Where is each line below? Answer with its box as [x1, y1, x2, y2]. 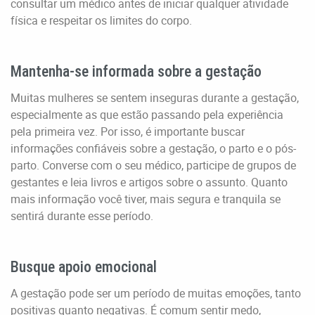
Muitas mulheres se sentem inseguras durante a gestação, [11, 89, 299, 105]
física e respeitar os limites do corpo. [11, 12, 192, 28]
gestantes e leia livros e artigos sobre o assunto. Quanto [11, 174, 288, 190]
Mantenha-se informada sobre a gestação [11, 62, 262, 80]
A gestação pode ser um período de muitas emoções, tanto [11, 285, 301, 301]
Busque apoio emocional [11, 257, 157, 276]
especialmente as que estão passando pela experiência [11, 106, 283, 122]
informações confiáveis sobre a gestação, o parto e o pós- [11, 140, 296, 156]
